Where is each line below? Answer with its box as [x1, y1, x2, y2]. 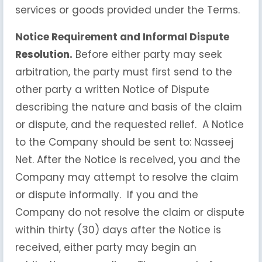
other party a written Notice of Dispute [15, 82, 209, 96]
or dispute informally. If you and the [15, 188, 198, 202]
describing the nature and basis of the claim [15, 100, 242, 114]
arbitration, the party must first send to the [15, 65, 232, 79]
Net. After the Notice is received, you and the [15, 153, 240, 167]
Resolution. [15, 47, 73, 61]
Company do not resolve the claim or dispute [15, 205, 244, 219]
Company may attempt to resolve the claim [15, 170, 239, 184]
